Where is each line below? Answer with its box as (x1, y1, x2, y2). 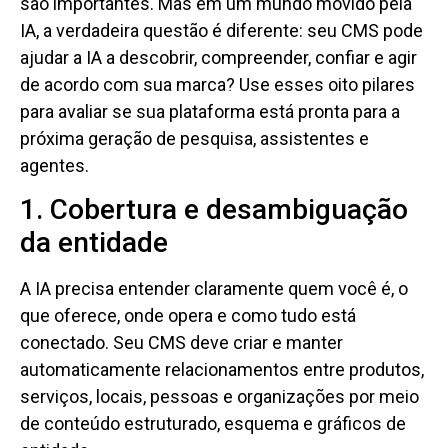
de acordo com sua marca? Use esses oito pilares (20, 73, 415, 95)
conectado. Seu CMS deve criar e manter (20, 332, 343, 354)
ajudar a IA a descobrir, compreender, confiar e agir (20, 46, 417, 68)
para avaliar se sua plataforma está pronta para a (20, 100, 400, 122)
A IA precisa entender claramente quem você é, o (20, 278, 408, 300)
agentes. (20, 154, 89, 176)
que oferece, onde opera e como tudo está (20, 305, 356, 327)
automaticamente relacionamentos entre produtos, (20, 359, 424, 381)
